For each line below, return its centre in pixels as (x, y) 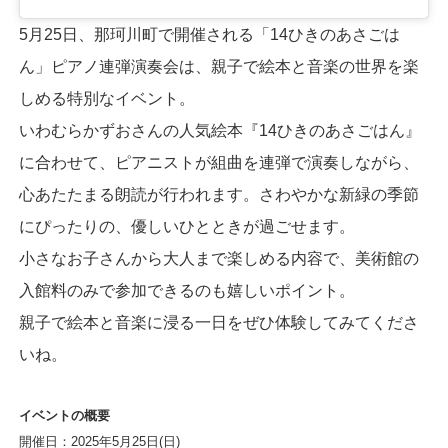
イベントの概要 (64, 415)
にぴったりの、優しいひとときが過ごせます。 (186, 226)
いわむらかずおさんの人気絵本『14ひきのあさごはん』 (219, 130)
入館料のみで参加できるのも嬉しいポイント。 (186, 290)
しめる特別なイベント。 (106, 98)
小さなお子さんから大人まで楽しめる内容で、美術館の (218, 258)
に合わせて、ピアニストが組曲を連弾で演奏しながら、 (218, 162)
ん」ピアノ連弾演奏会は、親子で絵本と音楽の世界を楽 (218, 66)
